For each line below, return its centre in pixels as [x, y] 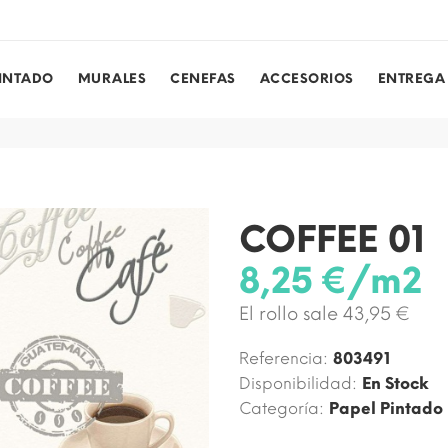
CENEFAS [203, 79]
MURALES [112, 79]
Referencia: [283, 358]
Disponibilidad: [298, 383]
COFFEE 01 [332, 239]
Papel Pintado [386, 408]
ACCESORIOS [306, 79]
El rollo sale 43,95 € [324, 313]
